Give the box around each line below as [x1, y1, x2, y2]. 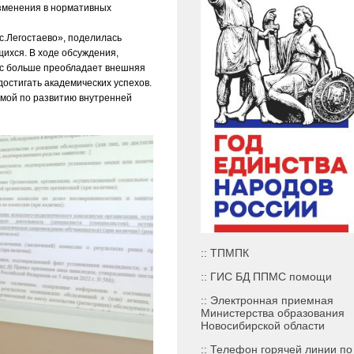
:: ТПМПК [201, 247, 249, 260]
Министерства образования [201, 307, 345, 320]
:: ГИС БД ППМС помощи [201, 270, 332, 284]
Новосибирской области [201, 319, 325, 333]
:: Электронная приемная [201, 294, 333, 307]
